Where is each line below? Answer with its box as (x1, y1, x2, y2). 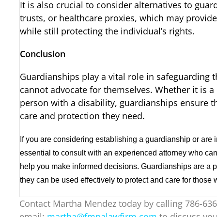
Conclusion (20, 48, 66, 60)
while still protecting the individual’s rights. (20, 25, 195, 37)
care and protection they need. (20, 110, 145, 122)
